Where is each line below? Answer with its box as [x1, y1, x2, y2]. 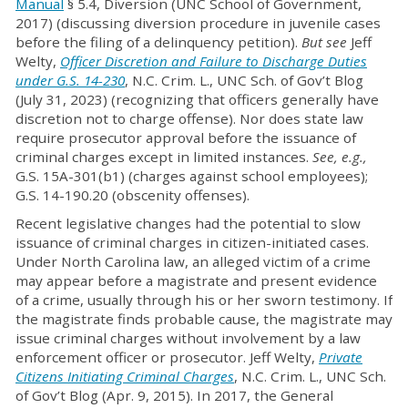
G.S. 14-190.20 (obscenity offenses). [15, 186, 250, 204]
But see [301, 33, 351, 51]
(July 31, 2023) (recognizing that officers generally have [15, 90, 379, 108]
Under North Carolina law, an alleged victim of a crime [15, 252, 371, 270]
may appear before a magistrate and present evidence [15, 271, 377, 290]
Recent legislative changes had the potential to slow [15, 214, 361, 232]
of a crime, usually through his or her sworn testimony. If [15, 291, 393, 309]
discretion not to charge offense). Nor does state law [15, 109, 363, 127]
